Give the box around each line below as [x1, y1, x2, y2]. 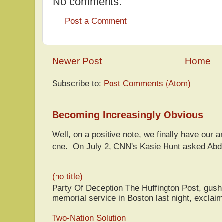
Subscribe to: [52, 78, 104, 88]
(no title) [52, 171, 83, 182]
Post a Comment [65, 16, 127, 26]
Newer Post [52, 55, 102, 66]
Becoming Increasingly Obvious [52, 109, 203, 120]
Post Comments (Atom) [104, 78, 191, 88]
